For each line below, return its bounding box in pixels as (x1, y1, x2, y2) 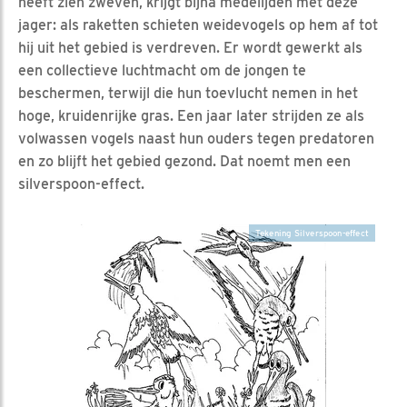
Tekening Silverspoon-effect (254, 227, 369, 238)
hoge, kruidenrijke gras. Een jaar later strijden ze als (18, 106, 364, 124)
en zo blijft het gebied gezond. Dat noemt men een (18, 152, 351, 170)
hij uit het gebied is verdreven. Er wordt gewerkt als (18, 38, 362, 56)
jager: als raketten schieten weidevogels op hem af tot (18, 15, 378, 34)
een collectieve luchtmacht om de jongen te (18, 61, 306, 79)
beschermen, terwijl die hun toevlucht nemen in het (18, 84, 358, 102)
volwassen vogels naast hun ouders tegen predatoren (18, 129, 374, 147)
